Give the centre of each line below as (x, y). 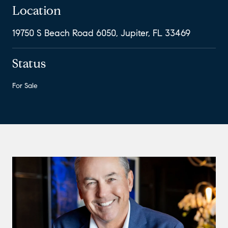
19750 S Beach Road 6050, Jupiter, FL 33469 (101, 33)
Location (37, 10)
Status (29, 63)
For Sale (25, 85)
